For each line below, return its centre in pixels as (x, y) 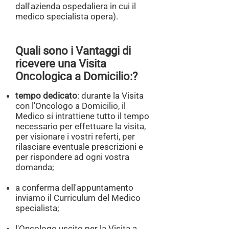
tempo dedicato (46, 96)
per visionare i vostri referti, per (75, 136)
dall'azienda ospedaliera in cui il (76, 6)
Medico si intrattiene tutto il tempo (82, 116)
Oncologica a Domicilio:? (76, 76)
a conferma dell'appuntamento (74, 188)
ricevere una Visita (61, 64)
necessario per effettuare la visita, (81, 126)
